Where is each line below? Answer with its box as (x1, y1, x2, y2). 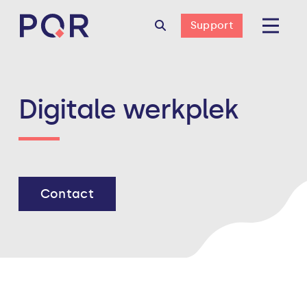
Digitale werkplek (18, 93, 239, 125)
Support (190, 19, 233, 32)
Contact (40, 186, 95, 201)
